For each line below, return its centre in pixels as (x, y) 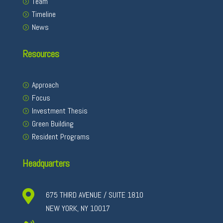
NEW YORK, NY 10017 (78, 208)
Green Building (53, 123)
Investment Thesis (59, 111)
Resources (41, 54)
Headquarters (46, 163)
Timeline (44, 14)
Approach (45, 85)
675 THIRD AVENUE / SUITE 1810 (94, 195)
